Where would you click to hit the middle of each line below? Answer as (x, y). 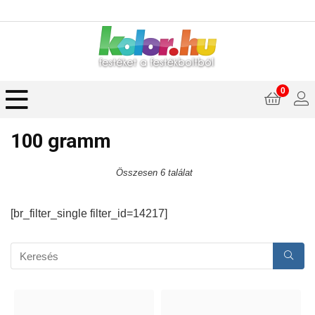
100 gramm (61, 141)
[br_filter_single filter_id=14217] (89, 213)
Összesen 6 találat (154, 173)
